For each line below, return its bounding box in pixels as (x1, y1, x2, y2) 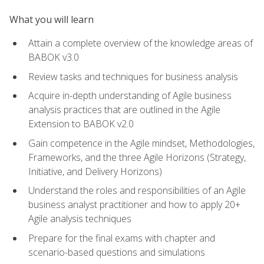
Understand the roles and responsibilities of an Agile (28, 184, 246, 197)
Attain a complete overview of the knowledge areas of (28, 36, 253, 49)
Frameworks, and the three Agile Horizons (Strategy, (28, 150, 246, 164)
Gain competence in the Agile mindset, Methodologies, (28, 136, 255, 150)
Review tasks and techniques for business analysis (28, 70, 238, 83)
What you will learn (9, 12, 94, 26)
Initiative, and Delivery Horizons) (28, 164, 162, 178)
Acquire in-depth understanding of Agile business (28, 89, 232, 103)
